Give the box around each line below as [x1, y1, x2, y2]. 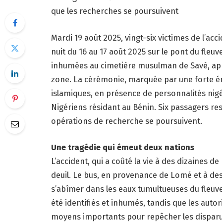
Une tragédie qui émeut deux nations [51, 142, 194, 153]
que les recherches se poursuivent [51, 6, 178, 16]
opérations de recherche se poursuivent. [51, 115, 202, 126]
